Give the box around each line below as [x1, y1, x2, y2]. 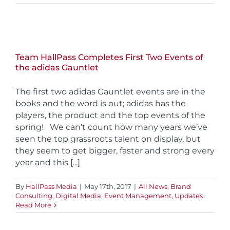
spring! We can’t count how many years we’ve [15, 122, 207, 132]
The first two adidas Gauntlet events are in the [15, 87, 205, 97]
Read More [15, 201, 51, 209]
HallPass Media [26, 182, 77, 191]
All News [139, 182, 167, 191]
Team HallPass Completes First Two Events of [15, 52, 203, 63]
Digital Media [55, 191, 101, 200]
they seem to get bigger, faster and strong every [15, 146, 215, 156]
